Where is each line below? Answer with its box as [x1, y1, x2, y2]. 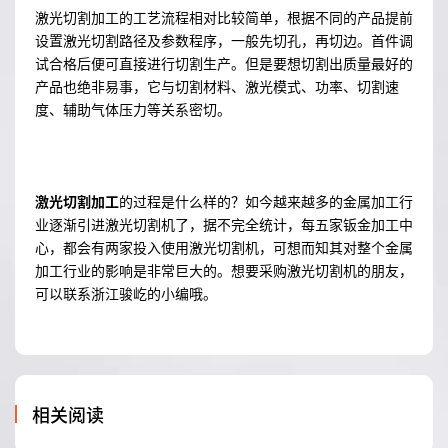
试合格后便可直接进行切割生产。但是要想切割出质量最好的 [35, 53, 413, 74]
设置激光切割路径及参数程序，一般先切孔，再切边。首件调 [35, 30, 413, 51]
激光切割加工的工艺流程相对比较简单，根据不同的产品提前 [35, 7, 413, 28]
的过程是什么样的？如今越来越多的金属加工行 [119, 191, 413, 212]
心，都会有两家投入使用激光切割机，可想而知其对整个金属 [35, 237, 413, 258]
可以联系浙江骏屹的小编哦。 [35, 283, 217, 304]
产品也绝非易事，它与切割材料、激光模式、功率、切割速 [35, 76, 399, 97]
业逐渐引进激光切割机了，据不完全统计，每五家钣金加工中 [35, 214, 413, 235]
